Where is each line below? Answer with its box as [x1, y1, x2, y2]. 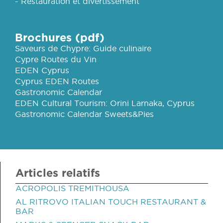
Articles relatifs [15, 166, 100, 179]
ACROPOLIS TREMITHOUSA [15, 184, 129, 193]
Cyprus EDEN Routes [15, 77, 99, 86]
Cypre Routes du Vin [15, 55, 97, 64]
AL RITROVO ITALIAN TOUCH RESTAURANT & [15, 197, 206, 206]
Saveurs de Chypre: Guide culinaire [15, 44, 151, 53]
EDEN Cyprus [15, 66, 69, 75]
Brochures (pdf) [15, 31, 105, 43]
